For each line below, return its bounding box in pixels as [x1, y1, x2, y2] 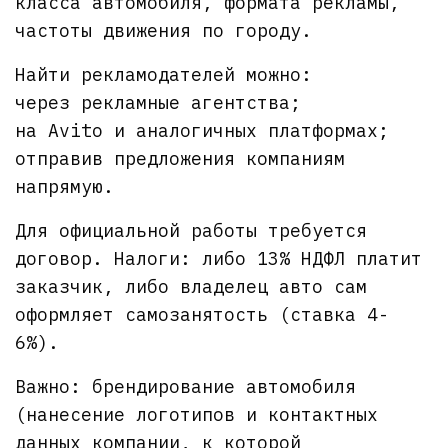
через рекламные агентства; [15, 90, 302, 114]
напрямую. [15, 174, 114, 198]
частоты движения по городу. [15, 18, 313, 42]
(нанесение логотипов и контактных [15, 402, 379, 426]
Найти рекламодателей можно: [15, 62, 313, 86]
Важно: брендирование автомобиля [15, 374, 357, 398]
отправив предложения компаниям [15, 146, 346, 170]
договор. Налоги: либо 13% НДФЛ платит [15, 246, 423, 270]
